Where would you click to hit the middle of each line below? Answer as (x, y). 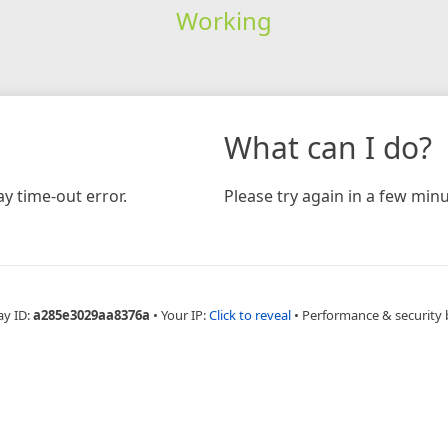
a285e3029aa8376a (91, 314)
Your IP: (184, 314)
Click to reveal (249, 314)
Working (223, 20)
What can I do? (328, 147)
